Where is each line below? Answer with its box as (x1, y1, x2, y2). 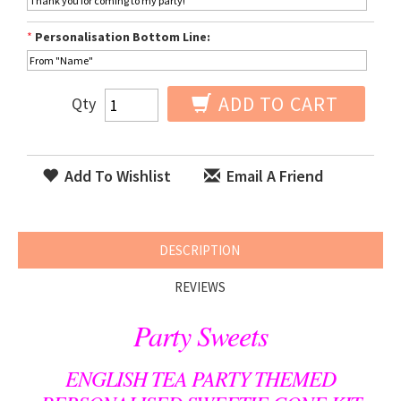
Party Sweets (133, 316, 268, 354)
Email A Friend (223, 166, 323, 186)
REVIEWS (174, 278, 226, 295)
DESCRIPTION (159, 242, 240, 259)
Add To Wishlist (61, 166, 171, 186)
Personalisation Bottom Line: (35, 29, 210, 45)
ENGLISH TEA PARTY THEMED (65, 363, 336, 392)
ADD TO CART (213, 91, 338, 116)
